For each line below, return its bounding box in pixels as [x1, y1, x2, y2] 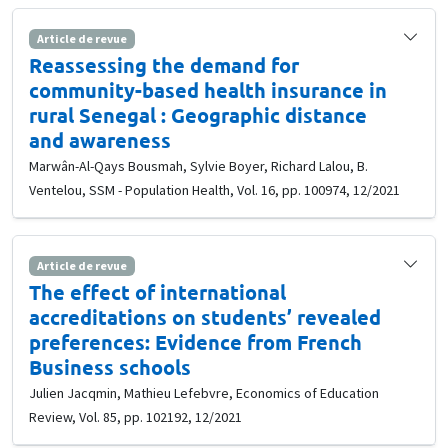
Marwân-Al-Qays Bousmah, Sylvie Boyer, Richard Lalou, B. [29, 156, 368, 175]
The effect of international [29, 279, 286, 306]
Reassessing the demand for [29, 51, 299, 78]
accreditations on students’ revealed [29, 304, 381, 331]
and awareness [29, 126, 171, 153]
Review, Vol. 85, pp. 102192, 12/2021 [29, 408, 242, 427]
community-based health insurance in [29, 76, 387, 103]
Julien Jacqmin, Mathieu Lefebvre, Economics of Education [29, 384, 379, 403]
